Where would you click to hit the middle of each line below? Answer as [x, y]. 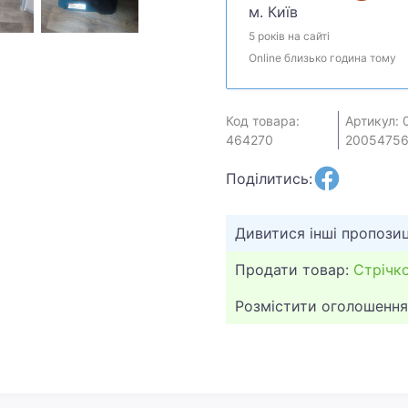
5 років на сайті [289, 36]
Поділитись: [269, 178]
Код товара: [263, 120]
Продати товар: [294, 269]
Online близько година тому [322, 57]
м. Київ [273, 11]
